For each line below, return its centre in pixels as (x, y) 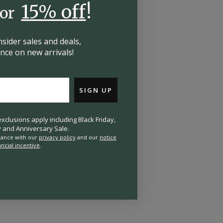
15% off (54, 12)
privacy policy (57, 137)
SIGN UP (96, 90)
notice (108, 137)
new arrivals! (50, 52)
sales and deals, (52, 41)
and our (88, 137)
